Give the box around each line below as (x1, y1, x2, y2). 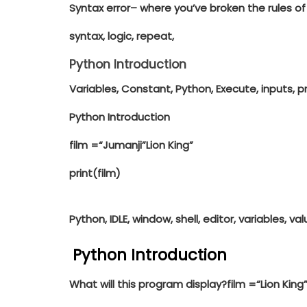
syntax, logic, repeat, (69, 28, 174, 43)
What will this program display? (69, 277, 227, 292)
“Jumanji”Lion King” (98, 137, 193, 152)
